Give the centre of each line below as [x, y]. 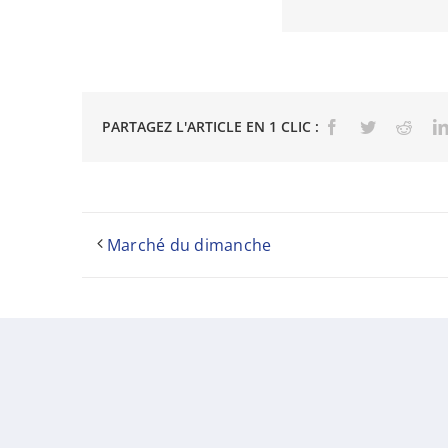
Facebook [371, 125]
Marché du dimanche [189, 244]
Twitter [399, 125]
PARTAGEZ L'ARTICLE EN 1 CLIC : [210, 127]
